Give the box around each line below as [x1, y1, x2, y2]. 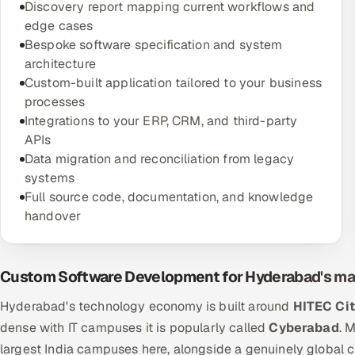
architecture [25, 55, 96, 72]
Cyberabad [269, 319, 339, 336]
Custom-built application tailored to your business [25, 74, 323, 91]
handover [25, 208, 82, 224]
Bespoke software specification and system [25, 36, 283, 53]
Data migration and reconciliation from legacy [25, 151, 295, 167]
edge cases [25, 17, 94, 34]
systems [25, 170, 75, 186]
